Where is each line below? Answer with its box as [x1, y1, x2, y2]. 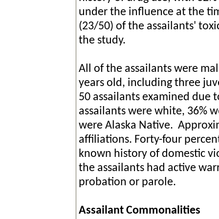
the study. [78, 35, 126, 46]
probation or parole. [78, 176, 176, 188]
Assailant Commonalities [78, 205, 200, 217]
